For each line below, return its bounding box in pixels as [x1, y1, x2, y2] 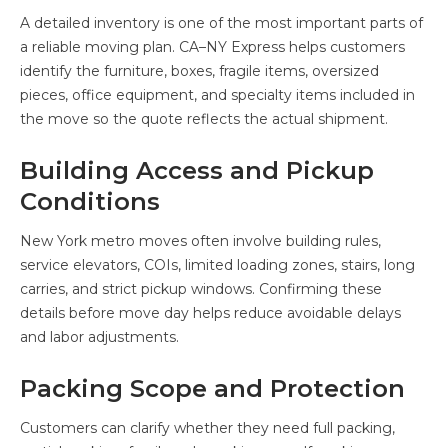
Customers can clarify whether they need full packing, [20, 418, 395, 437]
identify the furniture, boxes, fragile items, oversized [20, 61, 379, 80]
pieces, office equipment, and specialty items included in [20, 85, 415, 104]
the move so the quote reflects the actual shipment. [20, 109, 388, 128]
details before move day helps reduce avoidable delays [20, 303, 401, 322]
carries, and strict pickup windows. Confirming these [20, 279, 382, 298]
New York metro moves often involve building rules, [20, 231, 381, 250]
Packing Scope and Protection [20, 373, 405, 403]
